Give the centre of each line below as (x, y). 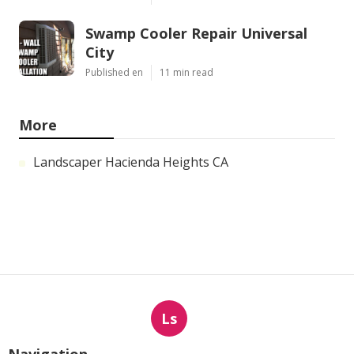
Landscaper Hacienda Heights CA (131, 162)
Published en (114, 73)
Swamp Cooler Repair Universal (196, 34)
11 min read (186, 73)
